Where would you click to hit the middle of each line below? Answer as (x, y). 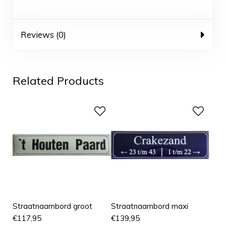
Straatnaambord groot (52, 206)
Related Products (58, 81)
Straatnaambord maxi (150, 206)
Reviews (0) (43, 35)
